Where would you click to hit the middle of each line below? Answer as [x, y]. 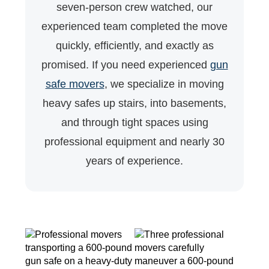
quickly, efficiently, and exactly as [134, 46]
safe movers [75, 84]
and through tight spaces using [134, 123]
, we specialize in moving [164, 84]
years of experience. [134, 161]
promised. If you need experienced [125, 65]
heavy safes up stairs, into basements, [134, 104]
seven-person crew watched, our [134, 8]
